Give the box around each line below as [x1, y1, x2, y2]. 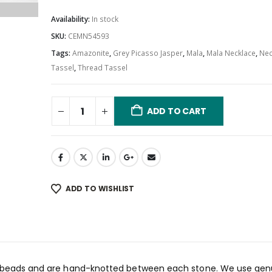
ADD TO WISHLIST [65, 183, 135, 194]
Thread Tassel [78, 62, 127, 73]
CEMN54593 [68, 30, 109, 41]
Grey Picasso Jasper [113, 47, 183, 58]
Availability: [51, 13, 92, 24]
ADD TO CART [146, 105, 206, 118]
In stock [92, 13, 118, 24]
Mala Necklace [206, 47, 256, 58]
